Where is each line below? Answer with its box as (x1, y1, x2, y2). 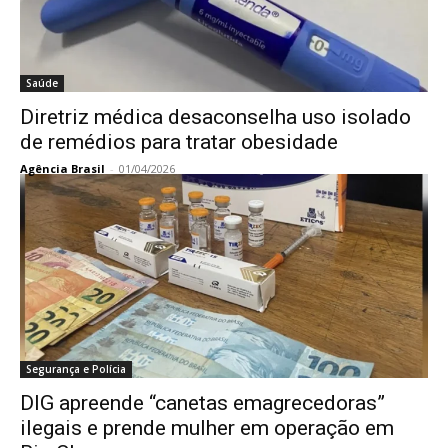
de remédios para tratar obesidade (20, 130, 338, 154)
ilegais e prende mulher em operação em (20, 416, 394, 440)
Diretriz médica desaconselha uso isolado (20, 105, 411, 129)
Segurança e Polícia (26, 362, 126, 376)
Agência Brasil (20, 161, 105, 176)
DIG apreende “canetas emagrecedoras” (20, 391, 385, 415)
